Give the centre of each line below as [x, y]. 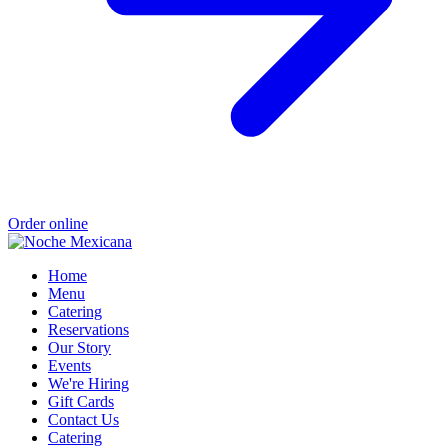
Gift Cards [81, 402]
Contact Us [83, 420]
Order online [48, 224]
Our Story [79, 348]
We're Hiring [88, 384]
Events [69, 366]
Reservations [88, 330]
